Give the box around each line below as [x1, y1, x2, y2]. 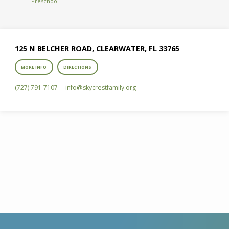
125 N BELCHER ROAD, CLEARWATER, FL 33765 [15, 42, 180, 53]
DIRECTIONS [63, 64, 91, 71]
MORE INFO [21, 64, 47, 71]
